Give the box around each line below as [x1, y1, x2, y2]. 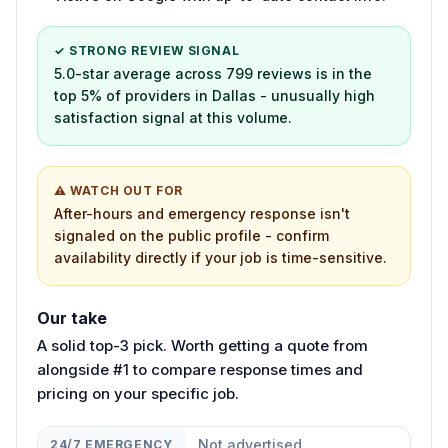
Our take [37, 307, 107, 328]
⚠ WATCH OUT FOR [54, 182, 183, 198]
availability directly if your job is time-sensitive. [54, 248, 387, 266]
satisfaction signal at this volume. [54, 108, 292, 126]
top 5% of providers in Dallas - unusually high [54, 86, 375, 104]
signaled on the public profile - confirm [54, 226, 329, 244]
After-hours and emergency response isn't [54, 204, 350, 222]
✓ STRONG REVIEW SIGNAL [54, 42, 240, 58]
